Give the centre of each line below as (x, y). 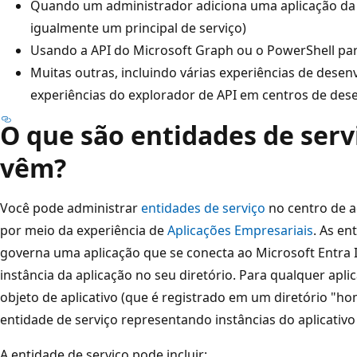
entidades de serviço (203, 208)
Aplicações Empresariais (240, 230)
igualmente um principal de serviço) (138, 27)
